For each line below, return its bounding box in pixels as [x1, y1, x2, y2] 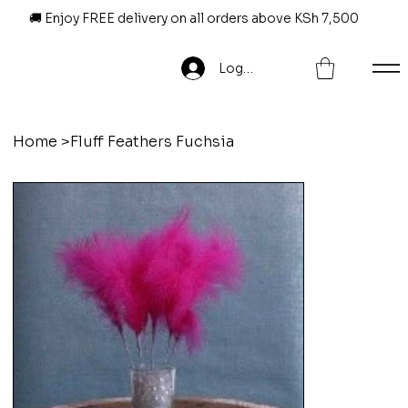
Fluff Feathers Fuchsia [70, 131, 235, 151]
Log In [219, 60, 259, 77]
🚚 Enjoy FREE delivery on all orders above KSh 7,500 [28, 10, 359, 27]
